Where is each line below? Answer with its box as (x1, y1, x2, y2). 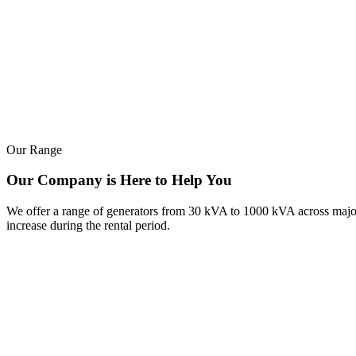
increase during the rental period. (6, 219, 170, 233)
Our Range (6, 142, 62, 157)
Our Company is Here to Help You (6, 172, 232, 189)
